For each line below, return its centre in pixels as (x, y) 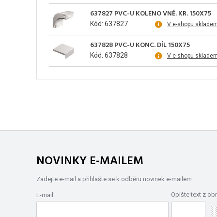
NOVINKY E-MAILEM (90, 162)
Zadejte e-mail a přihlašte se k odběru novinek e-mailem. (115, 179)
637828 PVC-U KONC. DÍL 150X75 (140, 46)
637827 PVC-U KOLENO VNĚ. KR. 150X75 (151, 14)
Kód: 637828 (109, 55)
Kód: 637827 (109, 24)
